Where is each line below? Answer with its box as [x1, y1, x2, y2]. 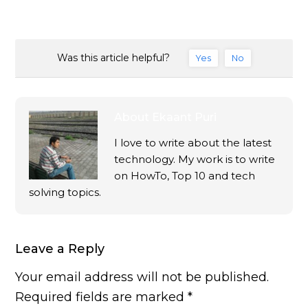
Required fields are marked [15, 289, 188, 305]
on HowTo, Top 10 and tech [114, 169, 256, 183]
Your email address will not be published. [15, 269, 269, 285]
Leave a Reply [15, 241, 105, 257]
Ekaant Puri [152, 111, 217, 124]
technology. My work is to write [114, 153, 276, 166]
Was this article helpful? [56, 52, 170, 65]
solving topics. [29, 186, 102, 199]
